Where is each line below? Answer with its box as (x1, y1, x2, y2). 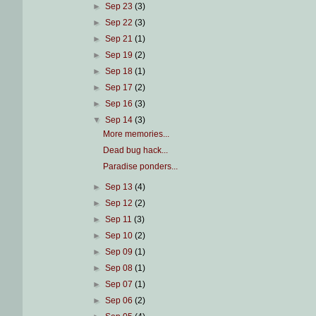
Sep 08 (104, 263, 135, 274)
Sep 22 (104, 18, 135, 28)
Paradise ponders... (103, 162, 178, 172)
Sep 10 (104, 231, 135, 241)
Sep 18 (104, 66, 135, 77)
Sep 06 (104, 296, 135, 306)
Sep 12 (104, 198, 135, 209)
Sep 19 (104, 50, 135, 61)
